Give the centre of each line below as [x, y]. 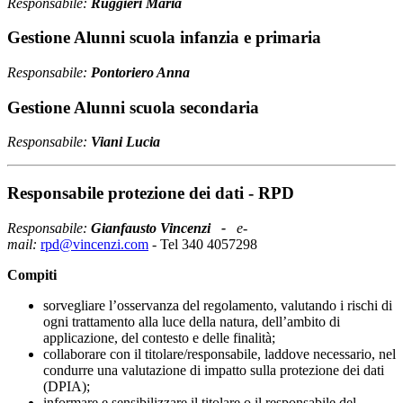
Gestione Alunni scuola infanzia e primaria [164, 38]
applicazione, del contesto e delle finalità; [159, 337]
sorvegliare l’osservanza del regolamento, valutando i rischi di [218, 305]
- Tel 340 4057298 [205, 244]
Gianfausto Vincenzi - [162, 228]
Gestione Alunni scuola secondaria [133, 107]
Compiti [32, 274]
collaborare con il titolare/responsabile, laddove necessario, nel [219, 354]
